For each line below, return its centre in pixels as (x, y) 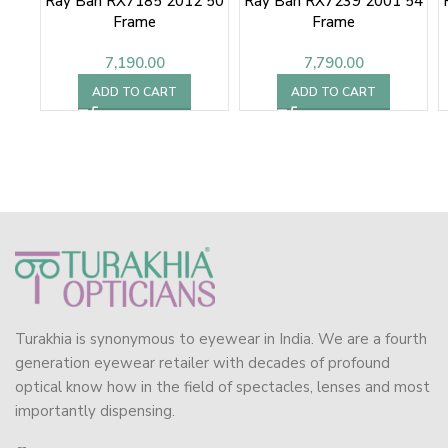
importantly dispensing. (95, 411)
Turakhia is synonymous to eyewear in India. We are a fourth (221, 339)
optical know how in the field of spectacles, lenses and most (222, 387)
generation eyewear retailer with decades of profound (202, 363)
